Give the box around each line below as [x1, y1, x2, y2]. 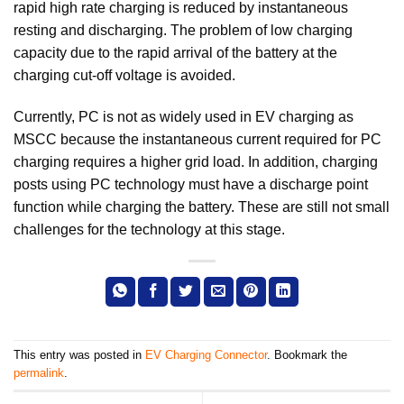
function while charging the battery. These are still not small [14, 198, 390, 215]
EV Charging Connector [145, 348, 267, 363]
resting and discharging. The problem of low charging [14, 23, 353, 39]
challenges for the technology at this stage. [14, 221, 285, 237]
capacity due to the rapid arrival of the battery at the [14, 45, 337, 61]
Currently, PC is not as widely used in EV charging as [14, 108, 353, 124]
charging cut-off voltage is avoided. [14, 68, 235, 84]
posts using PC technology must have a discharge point [14, 176, 368, 192]
